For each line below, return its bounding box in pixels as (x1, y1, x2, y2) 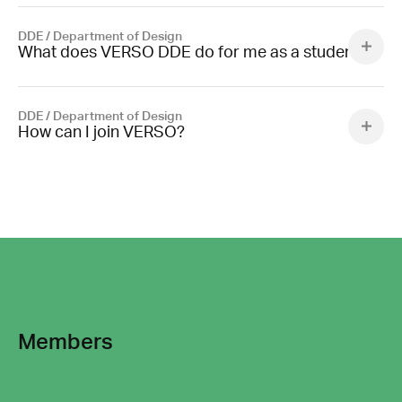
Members (18, 329, 113, 354)
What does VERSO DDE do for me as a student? (18, 37, 367, 71)
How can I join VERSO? (18, 117, 185, 151)
